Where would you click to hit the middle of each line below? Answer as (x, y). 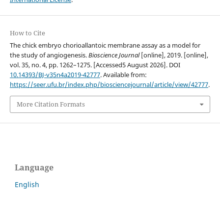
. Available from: (123, 75)
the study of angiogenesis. (49, 55)
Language (34, 167)
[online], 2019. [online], (174, 55)
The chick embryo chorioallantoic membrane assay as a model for (105, 45)
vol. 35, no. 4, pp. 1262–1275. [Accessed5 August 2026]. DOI (95, 65)
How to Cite (27, 33)
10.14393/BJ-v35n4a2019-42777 (55, 75)
